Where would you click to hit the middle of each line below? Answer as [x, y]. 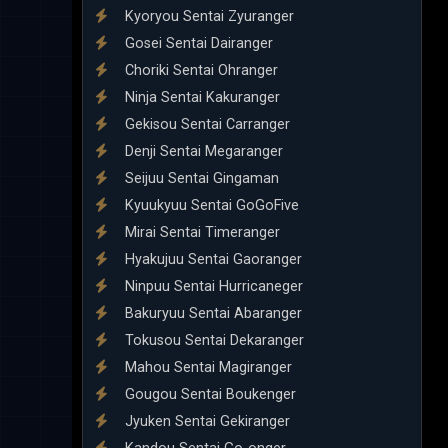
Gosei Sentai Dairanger [197, 43]
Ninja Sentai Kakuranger [200, 97]
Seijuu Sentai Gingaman [200, 178]
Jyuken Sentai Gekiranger [205, 421]
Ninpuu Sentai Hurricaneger [212, 286]
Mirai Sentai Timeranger [200, 232]
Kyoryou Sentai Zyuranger [207, 16]
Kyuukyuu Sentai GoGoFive [210, 205]
